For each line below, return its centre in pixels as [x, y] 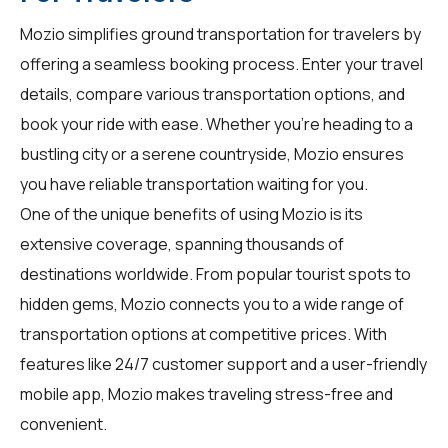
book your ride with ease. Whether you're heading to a [216, 124]
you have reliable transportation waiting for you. [194, 184]
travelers [366, 34]
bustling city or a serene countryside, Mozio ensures [212, 154]
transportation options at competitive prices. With [203, 334]
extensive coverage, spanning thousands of [182, 244]
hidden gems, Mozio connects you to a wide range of [212, 304]
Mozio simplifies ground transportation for [176, 34]
